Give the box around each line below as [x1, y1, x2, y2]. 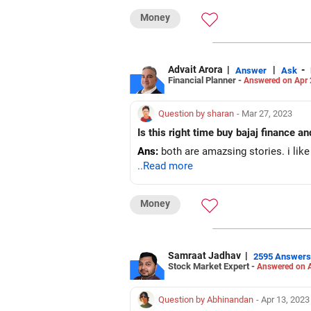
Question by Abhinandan [158, 294, 253, 305]
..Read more [137, 160, 193, 172]
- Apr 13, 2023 [256, 294, 310, 305]
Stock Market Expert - [168, 260, 257, 271]
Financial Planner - [168, 74, 244, 85]
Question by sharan [158, 108, 234, 119]
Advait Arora [168, 64, 223, 75]
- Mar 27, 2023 [237, 108, 292, 119]
